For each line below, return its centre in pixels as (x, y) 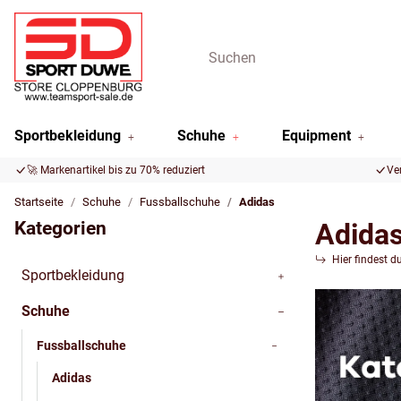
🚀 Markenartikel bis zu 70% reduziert (116, 170)
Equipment (316, 136)
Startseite (39, 202)
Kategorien (60, 228)
